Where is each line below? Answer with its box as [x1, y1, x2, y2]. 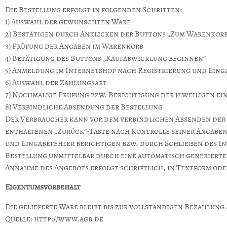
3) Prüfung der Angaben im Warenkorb [5, 41, 143, 52]
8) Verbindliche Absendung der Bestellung [5, 101, 163, 113]
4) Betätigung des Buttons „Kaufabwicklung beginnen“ [5, 53, 207, 64]
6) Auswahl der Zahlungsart [5, 77, 107, 89]
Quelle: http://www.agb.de [5, 213, 103, 224]
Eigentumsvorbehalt [5, 181, 81, 193]
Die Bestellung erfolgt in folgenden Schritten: [5, 4, 182, 16]
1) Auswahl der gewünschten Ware [5, 16, 131, 28]
